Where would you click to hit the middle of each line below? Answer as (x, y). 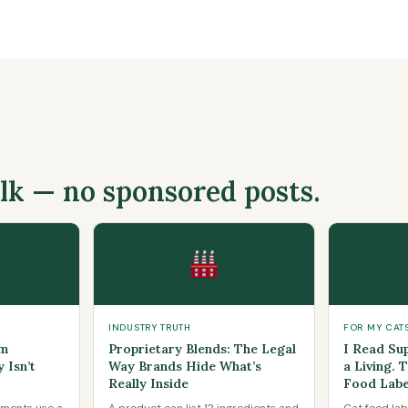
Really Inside (148, 383)
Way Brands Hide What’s (185, 366)
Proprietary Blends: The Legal (202, 349)
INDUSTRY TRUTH (150, 327)
